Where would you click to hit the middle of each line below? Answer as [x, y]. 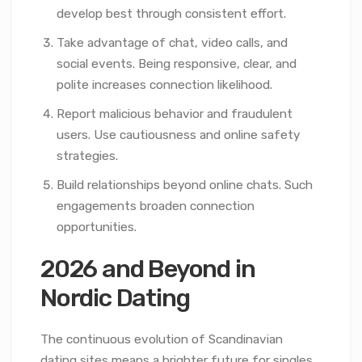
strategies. [87, 156]
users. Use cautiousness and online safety [178, 135]
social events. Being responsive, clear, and [177, 63]
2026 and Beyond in [148, 268]
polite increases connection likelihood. [164, 84]
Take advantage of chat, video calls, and [172, 42]
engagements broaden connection [156, 206]
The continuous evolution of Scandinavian [162, 340]
